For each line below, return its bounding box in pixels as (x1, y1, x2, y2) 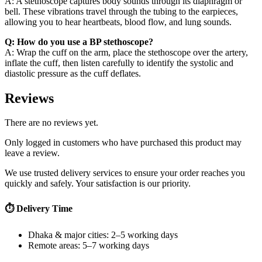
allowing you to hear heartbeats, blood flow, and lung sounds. (5, 16, 232, 27)
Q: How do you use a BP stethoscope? (5, 36, 153, 47)
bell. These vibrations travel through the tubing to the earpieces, (5, 6, 238, 16)
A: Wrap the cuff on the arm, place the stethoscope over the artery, (5, 47, 248, 57)
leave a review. (5, 148, 60, 158)
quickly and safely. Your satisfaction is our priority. (5, 178, 191, 189)
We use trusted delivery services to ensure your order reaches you (5, 168, 245, 178)
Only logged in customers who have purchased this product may (5, 137, 242, 148)
